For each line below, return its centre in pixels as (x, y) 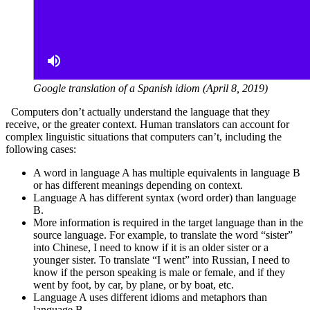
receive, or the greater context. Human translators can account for (147, 125)
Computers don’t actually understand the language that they (140, 112)
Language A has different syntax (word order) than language (165, 198)
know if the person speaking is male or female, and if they (159, 273)
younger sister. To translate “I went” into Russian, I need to (162, 260)
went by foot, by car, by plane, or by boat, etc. (134, 285)
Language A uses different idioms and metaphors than (150, 298)
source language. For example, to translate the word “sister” (163, 235)
